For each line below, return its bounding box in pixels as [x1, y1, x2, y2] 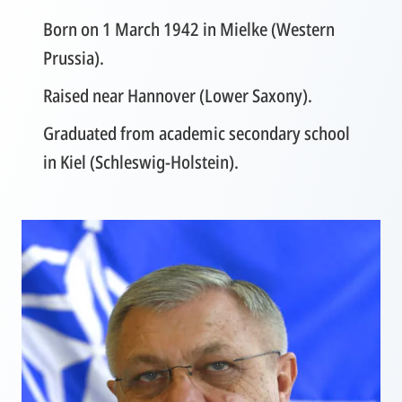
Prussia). [43, 46, 104, 70]
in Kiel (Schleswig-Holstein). [43, 150, 239, 174]
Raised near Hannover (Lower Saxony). [43, 83, 312, 108]
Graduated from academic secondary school [43, 121, 350, 145]
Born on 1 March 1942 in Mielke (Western [43, 17, 335, 41]
